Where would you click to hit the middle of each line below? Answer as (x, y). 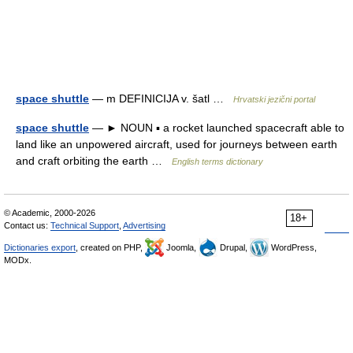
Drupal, (234, 247)
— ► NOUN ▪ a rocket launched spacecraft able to (217, 128)
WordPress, (293, 247)
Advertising (144, 225)
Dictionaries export (40, 247)
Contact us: (27, 225)
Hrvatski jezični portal (274, 99)
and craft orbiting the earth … (94, 161)
